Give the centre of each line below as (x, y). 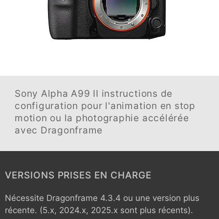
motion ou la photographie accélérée (102, 118)
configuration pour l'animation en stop (105, 106)
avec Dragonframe (59, 130)
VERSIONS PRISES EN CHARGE (78, 175)
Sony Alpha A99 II (57, 94)
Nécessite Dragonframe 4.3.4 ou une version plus (102, 198)
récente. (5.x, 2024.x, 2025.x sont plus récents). (99, 210)
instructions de (136, 94)
